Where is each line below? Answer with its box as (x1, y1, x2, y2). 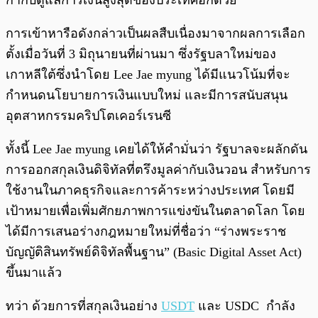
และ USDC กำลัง (194, 299, 295, 314)
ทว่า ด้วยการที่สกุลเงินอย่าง (6, 299, 161, 314)
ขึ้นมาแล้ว (6, 265, 62, 280)
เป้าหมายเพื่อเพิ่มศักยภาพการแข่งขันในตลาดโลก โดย (6, 204, 305, 219)
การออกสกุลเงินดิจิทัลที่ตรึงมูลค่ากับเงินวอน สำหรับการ (6, 163, 311, 177)
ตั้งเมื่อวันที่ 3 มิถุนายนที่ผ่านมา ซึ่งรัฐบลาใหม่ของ (6, 47, 276, 62)
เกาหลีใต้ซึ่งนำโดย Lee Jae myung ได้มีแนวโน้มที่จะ (6, 67, 290, 82)
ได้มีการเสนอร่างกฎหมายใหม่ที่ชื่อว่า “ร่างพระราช (6, 224, 286, 239)
